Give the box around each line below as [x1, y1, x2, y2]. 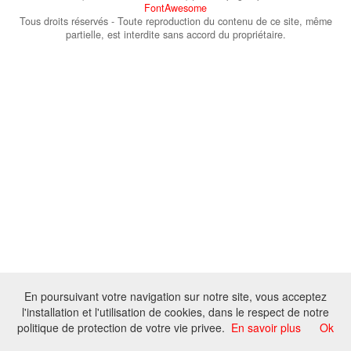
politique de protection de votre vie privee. [17, 320, 225, 335]
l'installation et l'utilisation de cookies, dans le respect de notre [22, 304, 329, 320]
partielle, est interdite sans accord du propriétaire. [65, 27, 286, 42]
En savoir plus [231, 320, 301, 335]
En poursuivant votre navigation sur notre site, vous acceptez [24, 288, 327, 304]
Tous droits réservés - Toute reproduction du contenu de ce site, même [19, 14, 332, 29]
